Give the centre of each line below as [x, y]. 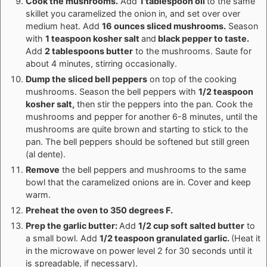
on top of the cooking [192, 79]
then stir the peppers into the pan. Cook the [164, 104]
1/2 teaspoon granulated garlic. [165, 238]
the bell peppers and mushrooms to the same [153, 169]
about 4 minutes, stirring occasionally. [101, 63]
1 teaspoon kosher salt [93, 38]
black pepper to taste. [203, 38]
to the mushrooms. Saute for [192, 51]
